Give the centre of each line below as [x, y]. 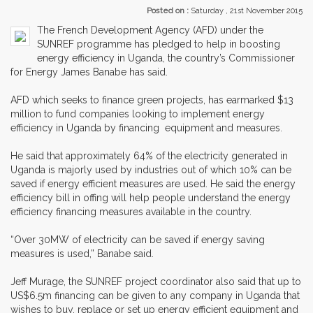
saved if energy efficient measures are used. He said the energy [153, 183]
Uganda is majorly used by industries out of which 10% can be [151, 169]
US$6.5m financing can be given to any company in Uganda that [155, 295]
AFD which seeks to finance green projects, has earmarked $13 [152, 100]
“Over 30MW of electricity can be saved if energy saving [138, 239]
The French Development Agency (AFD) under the [150, 30]
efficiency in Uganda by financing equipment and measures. [146, 128]
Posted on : [169, 10]
